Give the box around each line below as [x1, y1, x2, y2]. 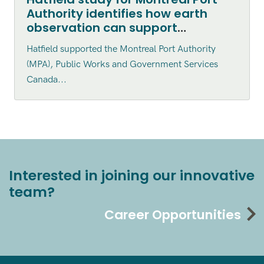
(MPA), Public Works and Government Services [26, 59, 218, 71]
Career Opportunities [104, 206, 241, 225]
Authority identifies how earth [26, 5, 207, 22]
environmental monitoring [26, 34, 186, 51]
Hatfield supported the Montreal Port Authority [26, 44, 216, 55]
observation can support [26, 19, 177, 37]
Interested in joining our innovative [9, 166, 255, 186]
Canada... [26, 74, 67, 86]
